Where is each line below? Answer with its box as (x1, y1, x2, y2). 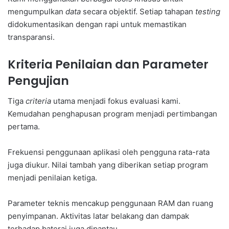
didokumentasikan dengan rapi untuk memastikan (8, 19, 187, 29)
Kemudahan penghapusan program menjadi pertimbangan (8, 109, 217, 119)
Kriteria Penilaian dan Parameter (8, 56, 209, 73)
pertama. (8, 122, 40, 132)
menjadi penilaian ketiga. (8, 173, 97, 183)
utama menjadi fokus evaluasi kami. (51, 96, 180, 106)
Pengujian (8, 72, 69, 89)
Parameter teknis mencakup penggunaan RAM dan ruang (8, 198, 213, 209)
